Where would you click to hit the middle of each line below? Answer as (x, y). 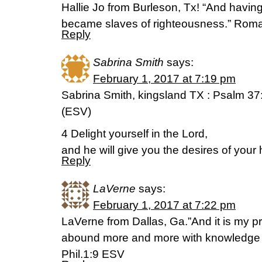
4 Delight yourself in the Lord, (135, 134)
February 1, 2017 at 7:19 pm (164, 79)
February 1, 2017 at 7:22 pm (164, 205)
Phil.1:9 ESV (93, 254)
